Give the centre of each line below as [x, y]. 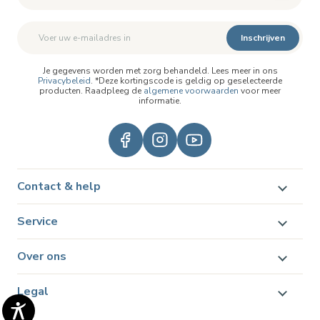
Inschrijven [263, 38]
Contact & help [59, 186]
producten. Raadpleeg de [91, 91]
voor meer [260, 91]
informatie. [160, 101]
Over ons [42, 256]
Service [37, 221]
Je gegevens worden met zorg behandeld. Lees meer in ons [160, 71]
